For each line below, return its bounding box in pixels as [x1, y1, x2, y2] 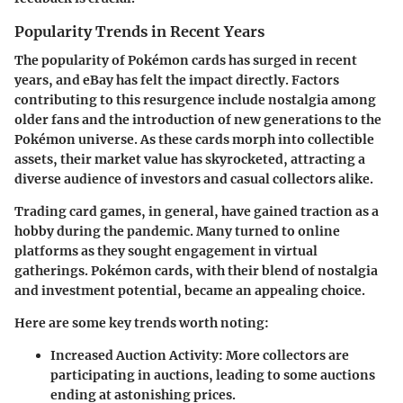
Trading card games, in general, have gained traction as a [14, 203, 379, 220]
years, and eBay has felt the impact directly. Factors [14, 72, 339, 89]
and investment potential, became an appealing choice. [14, 282, 365, 300]
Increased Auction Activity [50, 347, 219, 364]
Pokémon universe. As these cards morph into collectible [14, 131, 374, 148]
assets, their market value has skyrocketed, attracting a [14, 151, 365, 168]
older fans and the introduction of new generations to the [14, 112, 381, 129]
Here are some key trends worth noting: [14, 315, 269, 332]
